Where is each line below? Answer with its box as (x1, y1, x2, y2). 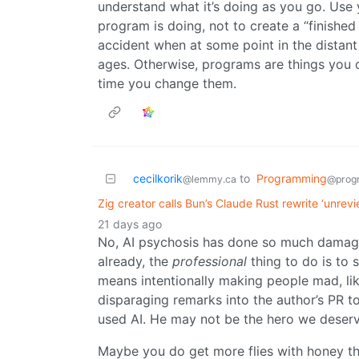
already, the (98, 253, 172, 270)
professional (172, 253, 247, 270)
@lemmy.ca (183, 173, 236, 186)
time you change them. (98, 75, 236, 92)
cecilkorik (133, 171, 183, 186)
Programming (256, 171, 327, 186)
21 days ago (98, 217, 162, 232)
